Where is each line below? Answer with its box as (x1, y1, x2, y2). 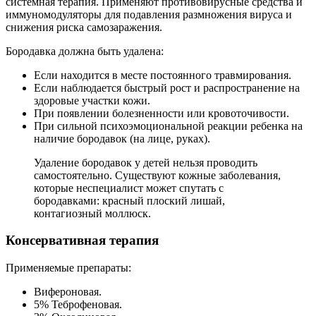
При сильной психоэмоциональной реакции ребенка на (34, 119, 303, 132)
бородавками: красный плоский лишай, (34, 194, 225, 207)
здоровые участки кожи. (34, 94, 150, 107)
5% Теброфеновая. (34, 298, 122, 311)
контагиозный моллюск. (34, 207, 151, 219)
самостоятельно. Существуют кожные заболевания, (34, 169, 281, 181)
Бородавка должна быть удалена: (6, 44, 164, 57)
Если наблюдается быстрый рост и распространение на (34, 81, 300, 94)
